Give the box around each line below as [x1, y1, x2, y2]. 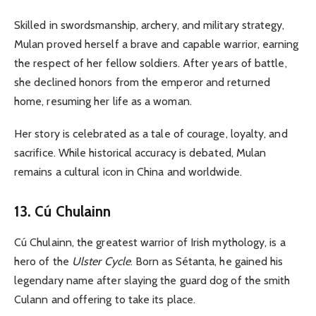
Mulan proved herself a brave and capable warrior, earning [14, 37, 299, 51]
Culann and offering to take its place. [14, 293, 196, 307]
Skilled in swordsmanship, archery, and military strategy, [14, 18, 285, 32]
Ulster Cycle [71, 255, 130, 269]
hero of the [14, 255, 72, 269]
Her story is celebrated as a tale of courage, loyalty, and [14, 127, 288, 141]
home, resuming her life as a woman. [14, 94, 192, 108]
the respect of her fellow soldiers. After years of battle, [14, 56, 287, 70]
